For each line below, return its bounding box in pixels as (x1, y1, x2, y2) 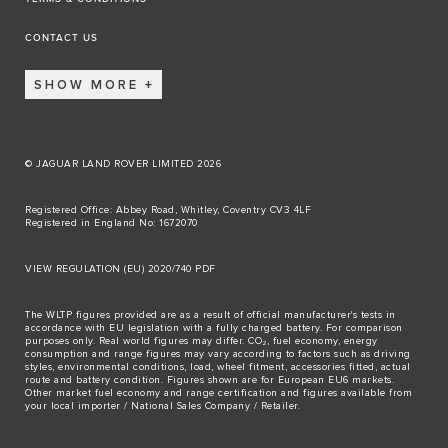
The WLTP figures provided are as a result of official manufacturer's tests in (25, 310, 396, 321)
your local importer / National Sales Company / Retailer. (25, 401, 300, 412)
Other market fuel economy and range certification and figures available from (25, 388, 412, 399)
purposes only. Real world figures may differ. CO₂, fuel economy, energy (25, 336, 378, 347)
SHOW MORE (34, 78, 139, 92)
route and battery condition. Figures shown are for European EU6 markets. (25, 375, 394, 386)
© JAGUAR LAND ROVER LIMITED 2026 (25, 159, 221, 170)
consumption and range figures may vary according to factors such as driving (25, 349, 411, 360)
